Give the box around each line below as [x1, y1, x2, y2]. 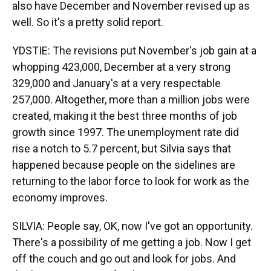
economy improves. [12, 191, 108, 204]
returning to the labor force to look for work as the [12, 175, 249, 188]
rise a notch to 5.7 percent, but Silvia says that [12, 142, 231, 155]
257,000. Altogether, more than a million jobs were [12, 93, 250, 106]
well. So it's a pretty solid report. [12, 16, 163, 28]
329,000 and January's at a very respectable [12, 77, 221, 90]
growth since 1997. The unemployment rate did [12, 126, 239, 139]
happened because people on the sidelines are [12, 158, 235, 171]
